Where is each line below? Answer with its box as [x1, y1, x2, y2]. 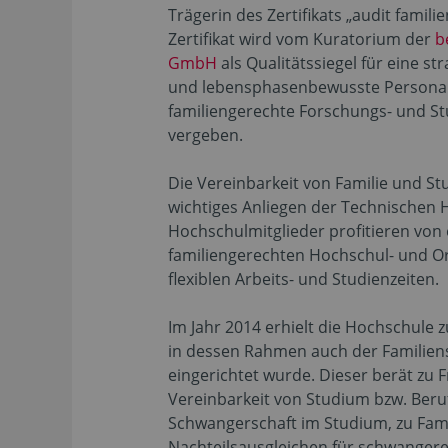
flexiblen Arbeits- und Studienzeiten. [168, 268, 439, 290]
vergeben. [168, 124, 243, 146]
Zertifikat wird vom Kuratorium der [168, 28, 435, 50]
